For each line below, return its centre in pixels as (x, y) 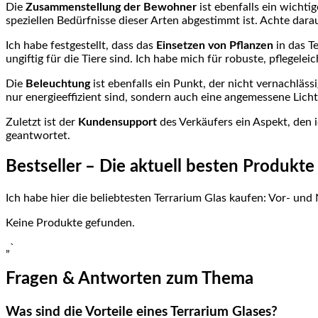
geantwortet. (38, 136)
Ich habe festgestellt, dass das (81, 46)
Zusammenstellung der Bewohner (111, 7)
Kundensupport (117, 122)
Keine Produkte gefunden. (70, 223)
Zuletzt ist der (42, 122)
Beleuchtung (58, 84)
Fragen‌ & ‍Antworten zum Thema (130, 279)
